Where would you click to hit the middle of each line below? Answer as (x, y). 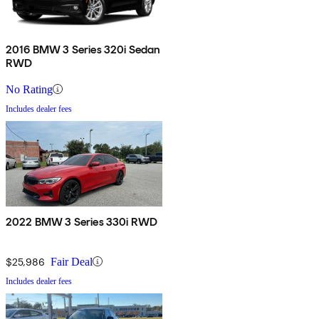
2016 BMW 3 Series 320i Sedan (83, 49)
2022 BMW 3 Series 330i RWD (82, 221)
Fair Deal (72, 261)
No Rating (29, 89)
